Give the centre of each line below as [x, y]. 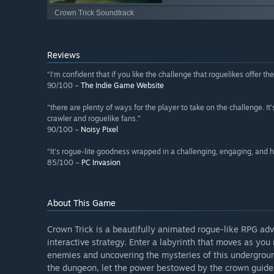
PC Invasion [101, 162]
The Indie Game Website [122, 85]
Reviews [64, 54]
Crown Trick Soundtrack [94, 13]
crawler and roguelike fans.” [94, 118]
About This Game [81, 202]
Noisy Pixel [99, 129]
